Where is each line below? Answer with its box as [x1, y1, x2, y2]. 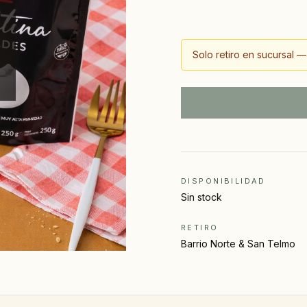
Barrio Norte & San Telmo [181, 238, 295, 249]
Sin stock [181, 191, 222, 203]
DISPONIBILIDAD [181, 176, 266, 186]
